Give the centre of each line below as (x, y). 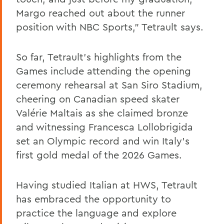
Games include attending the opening (103, 70)
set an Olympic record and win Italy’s (103, 140)
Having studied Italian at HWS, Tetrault (107, 184)
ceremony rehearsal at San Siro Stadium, (109, 84)
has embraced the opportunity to (93, 198)
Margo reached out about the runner (100, 12)
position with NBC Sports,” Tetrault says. (110, 26)
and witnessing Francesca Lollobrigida (104, 126)
